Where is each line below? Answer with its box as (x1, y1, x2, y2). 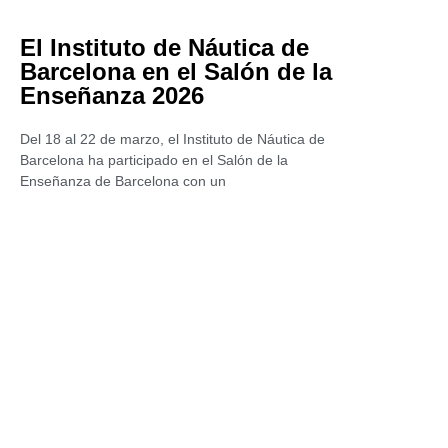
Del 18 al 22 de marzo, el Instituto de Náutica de (20, 131, 325, 147)
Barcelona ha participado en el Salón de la (20, 152, 288, 168)
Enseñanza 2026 (20, 82, 204, 109)
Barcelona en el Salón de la (20, 58, 332, 85)
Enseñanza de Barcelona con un (20, 173, 226, 189)
